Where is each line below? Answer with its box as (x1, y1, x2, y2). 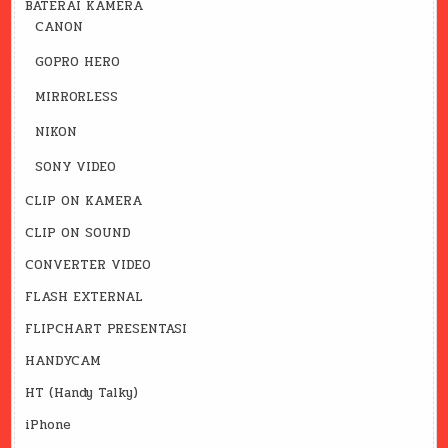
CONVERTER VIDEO (25, 255, 152, 276)
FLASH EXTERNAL (25, 287, 144, 308)
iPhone (25, 415, 72, 436)
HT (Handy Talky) (25, 383, 139, 404)
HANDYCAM (25, 351, 102, 372)
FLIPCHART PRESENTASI (25, 319, 188, 340)
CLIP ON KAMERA (25, 191, 143, 212)
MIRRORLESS (35, 87, 119, 108)
